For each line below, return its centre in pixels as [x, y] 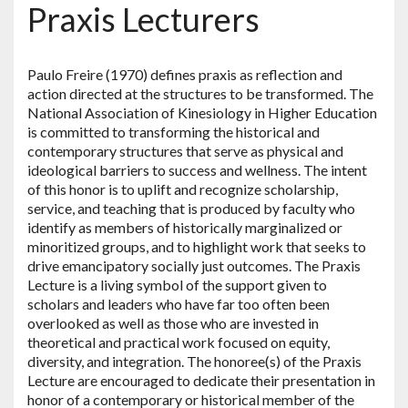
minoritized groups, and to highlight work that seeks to [197, 246]
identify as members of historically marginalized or [185, 227]
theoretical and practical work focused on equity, [178, 342]
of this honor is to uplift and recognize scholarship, [183, 189]
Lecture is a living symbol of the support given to [177, 284]
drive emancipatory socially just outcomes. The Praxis [194, 265]
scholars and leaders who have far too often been [178, 303]
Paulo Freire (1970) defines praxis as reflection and [185, 74]
